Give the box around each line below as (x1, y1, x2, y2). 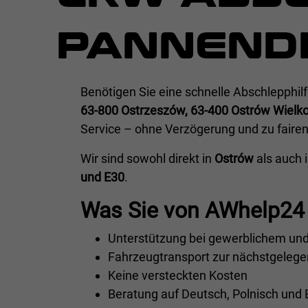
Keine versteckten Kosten (108, 268, 247, 283)
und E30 (80, 170, 124, 185)
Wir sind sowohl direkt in (80, 151, 214, 166)
